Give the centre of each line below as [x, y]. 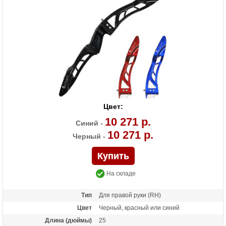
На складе [120, 174]
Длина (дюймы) [68, 220]
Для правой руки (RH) [130, 195]
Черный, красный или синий [139, 208]
